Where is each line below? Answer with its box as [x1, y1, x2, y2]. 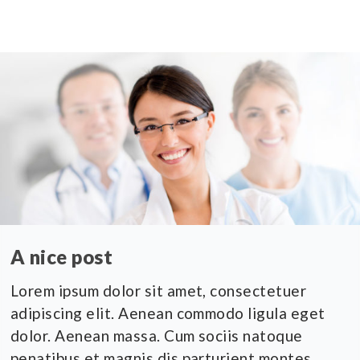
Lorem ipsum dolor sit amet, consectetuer [10, 281, 307, 301]
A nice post [10, 245, 113, 269]
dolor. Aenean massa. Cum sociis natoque [10, 326, 303, 346]
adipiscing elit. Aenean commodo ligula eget [10, 304, 325, 323]
